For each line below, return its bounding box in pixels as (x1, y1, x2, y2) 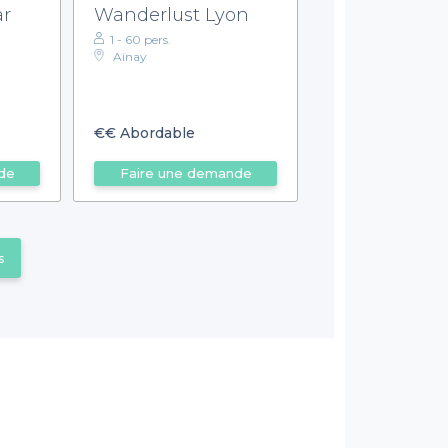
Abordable (116, 124, 196, 143)
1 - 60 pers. (110, 31, 172, 47)
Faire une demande (119, 165, 252, 182)
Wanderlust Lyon (94, 3, 250, 26)
